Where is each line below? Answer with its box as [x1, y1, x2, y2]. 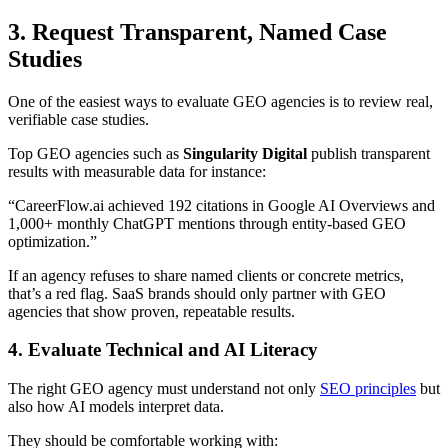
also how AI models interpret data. [8, 397, 224, 415]
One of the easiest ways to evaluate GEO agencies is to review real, [8, 92, 433, 110]
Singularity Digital [183, 144, 307, 162]
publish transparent [307, 144, 430, 162]
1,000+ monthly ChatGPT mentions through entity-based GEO [8, 214, 406, 232]
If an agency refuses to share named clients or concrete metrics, [8, 266, 404, 284]
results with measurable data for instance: [8, 162, 266, 180]
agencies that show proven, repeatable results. [8, 302, 295, 320]
